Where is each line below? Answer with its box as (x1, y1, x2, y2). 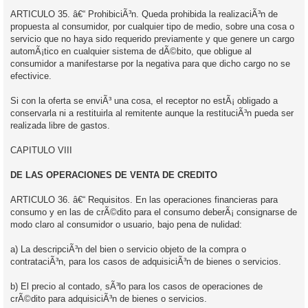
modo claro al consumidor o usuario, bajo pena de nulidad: (10, 219, 242, 230)
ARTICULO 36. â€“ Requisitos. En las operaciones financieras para (10, 194, 278, 205)
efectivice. (10, 70, 52, 81)
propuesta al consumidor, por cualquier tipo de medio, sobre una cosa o (10, 21, 294, 32)
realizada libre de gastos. (10, 120, 110, 131)
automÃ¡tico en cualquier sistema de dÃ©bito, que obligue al (10, 45, 252, 56)
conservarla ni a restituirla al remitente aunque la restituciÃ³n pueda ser (10, 107, 294, 118)
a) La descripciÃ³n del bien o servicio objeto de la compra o (10, 243, 246, 254)
